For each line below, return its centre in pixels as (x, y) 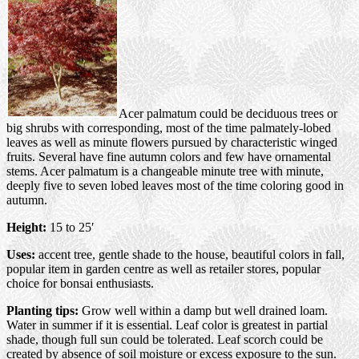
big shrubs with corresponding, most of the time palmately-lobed (169, 128)
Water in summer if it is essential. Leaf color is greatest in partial (167, 325)
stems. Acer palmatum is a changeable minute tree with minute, (165, 171)
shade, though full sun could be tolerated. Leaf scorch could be (165, 340)
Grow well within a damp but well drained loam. (203, 311)
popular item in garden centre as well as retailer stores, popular (163, 269)
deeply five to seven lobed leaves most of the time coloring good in (175, 186)
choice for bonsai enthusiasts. (80, 284)
